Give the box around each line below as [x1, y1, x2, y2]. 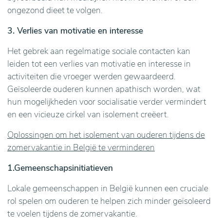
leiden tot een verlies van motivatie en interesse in [7, 58, 191, 70]
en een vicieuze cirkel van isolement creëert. [7, 109, 169, 120]
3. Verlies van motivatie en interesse [7, 25, 143, 36]
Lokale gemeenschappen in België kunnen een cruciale [7, 182, 208, 194]
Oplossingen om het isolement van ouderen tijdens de [7, 129, 205, 141]
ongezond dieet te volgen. [7, 4, 103, 16]
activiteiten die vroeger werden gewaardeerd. [7, 71, 176, 82]
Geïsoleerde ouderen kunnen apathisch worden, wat [7, 83, 200, 95]
